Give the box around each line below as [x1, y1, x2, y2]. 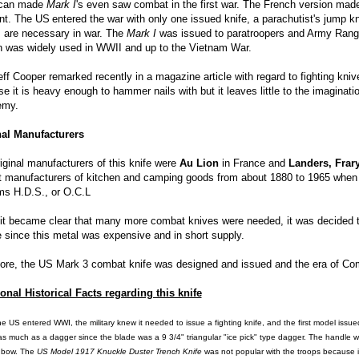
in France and [218, 157, 288, 169]
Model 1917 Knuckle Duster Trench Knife [50, 347, 202, 356]
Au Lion [179, 157, 219, 169]
